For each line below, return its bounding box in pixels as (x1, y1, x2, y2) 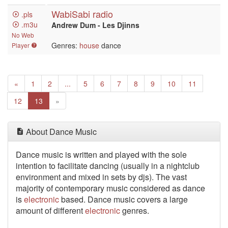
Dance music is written (16, 149, 99, 160)
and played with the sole (99, 149, 187, 160)
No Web (12, 31, 34, 39)
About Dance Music (24, 126, 97, 137)
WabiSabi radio (51, 7, 113, 20)
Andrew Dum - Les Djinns (51, 20, 139, 30)
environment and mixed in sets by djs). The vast (16, 171, 187, 183)
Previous (18, 78, 46, 88)
